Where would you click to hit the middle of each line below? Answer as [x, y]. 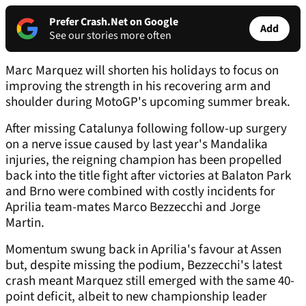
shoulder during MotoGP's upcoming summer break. [148, 102]
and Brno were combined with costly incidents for [140, 192]
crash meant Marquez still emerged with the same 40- [150, 281]
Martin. [25, 223]
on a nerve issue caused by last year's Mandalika [137, 145]
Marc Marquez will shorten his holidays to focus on [142, 71]
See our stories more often [110, 36]
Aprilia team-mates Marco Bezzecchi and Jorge [133, 208]
